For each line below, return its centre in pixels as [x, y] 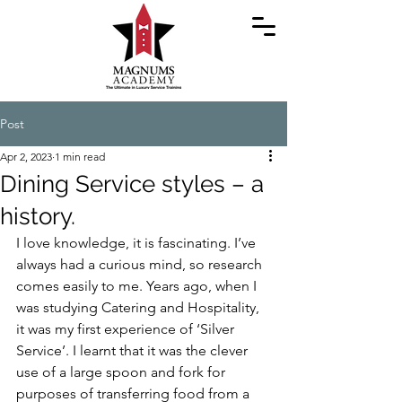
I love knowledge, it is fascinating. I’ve [138, 243]
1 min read [80, 157]
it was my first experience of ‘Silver [127, 329]
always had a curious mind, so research [141, 264]
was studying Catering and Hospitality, [140, 307]
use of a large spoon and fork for [122, 372]
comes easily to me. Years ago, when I [138, 286]
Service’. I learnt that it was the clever [134, 350]
